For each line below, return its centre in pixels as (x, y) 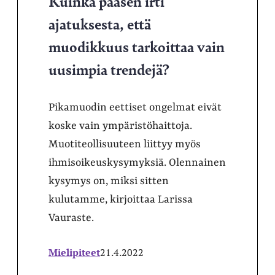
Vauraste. (71, 218)
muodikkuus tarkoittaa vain (137, 46)
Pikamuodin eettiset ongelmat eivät (135, 107)
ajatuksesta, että (100, 23)
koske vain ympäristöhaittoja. (120, 126)
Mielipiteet (74, 252)
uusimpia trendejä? (109, 69)
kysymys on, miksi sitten (109, 181)
